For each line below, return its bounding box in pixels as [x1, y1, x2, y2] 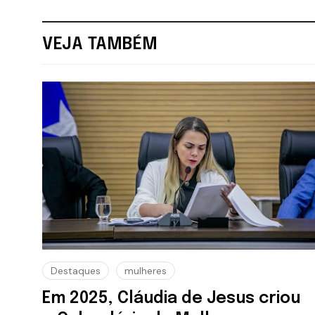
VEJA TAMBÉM [42, 36, 157, 54]
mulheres [124, 264, 167, 278]
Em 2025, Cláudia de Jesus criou [42, 290, 300, 307]
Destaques [51, 264, 101, 278]
